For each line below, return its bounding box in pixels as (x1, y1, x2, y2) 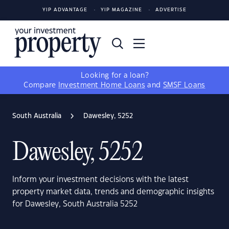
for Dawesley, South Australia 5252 (12, 200, 138, 208)
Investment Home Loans (58, 82, 146, 89)
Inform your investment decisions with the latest (12, 176, 189, 184)
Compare (24, 82, 58, 89)
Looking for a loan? (81, 72, 148, 79)
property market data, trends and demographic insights (12, 188, 214, 196)
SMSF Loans (163, 82, 205, 89)
